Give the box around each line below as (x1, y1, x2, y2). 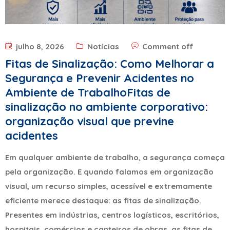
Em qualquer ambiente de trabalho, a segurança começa (5, 152, 225, 162)
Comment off (142, 41, 194, 51)
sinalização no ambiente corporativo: (5, 99, 208, 114)
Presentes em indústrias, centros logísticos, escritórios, (5, 209, 219, 220)
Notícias (87, 41, 119, 51)
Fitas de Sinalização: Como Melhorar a (5, 56, 214, 71)
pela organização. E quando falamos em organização (5, 166, 214, 177)
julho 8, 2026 (14, 41, 64, 51)
